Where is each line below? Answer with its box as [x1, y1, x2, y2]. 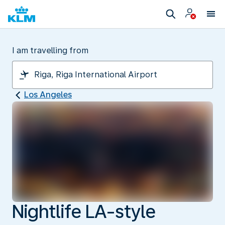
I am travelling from [12, 46, 88, 55]
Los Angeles [24, 90, 72, 99]
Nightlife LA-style [12, 200, 156, 222]
